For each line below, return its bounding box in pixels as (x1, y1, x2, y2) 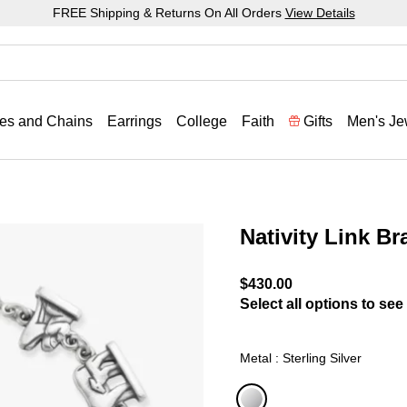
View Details (284, 5, 355, 20)
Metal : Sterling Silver (240, 350, 362, 365)
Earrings (107, 114, 162, 129)
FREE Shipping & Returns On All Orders (52, 5, 285, 20)
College (176, 114, 227, 129)
